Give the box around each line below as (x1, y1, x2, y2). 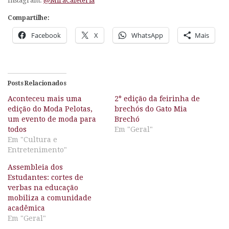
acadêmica (8, 204, 45, 213)
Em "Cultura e (8, 135, 57, 144)
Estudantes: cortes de (8, 173, 83, 182)
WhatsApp (131, 30, 163, 40)
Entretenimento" (8, 146, 67, 154)
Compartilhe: (8, 14, 50, 21)
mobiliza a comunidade (8, 194, 91, 202)
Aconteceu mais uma (8, 95, 82, 103)
